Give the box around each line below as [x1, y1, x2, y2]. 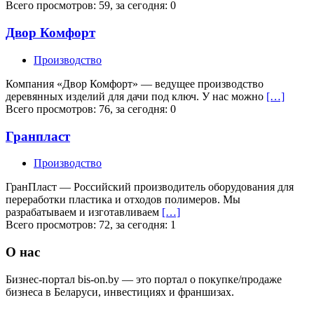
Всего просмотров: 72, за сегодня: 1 [6, 219, 176, 231]
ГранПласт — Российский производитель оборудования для [6, 181, 294, 193]
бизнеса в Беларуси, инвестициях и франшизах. [6, 285, 234, 298]
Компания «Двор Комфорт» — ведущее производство [6, 77, 264, 90]
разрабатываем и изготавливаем [6, 206, 162, 219]
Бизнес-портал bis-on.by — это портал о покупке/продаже [6, 273, 282, 285]
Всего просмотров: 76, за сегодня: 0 [6, 102, 176, 115]
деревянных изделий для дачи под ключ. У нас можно [6, 90, 266, 102]
